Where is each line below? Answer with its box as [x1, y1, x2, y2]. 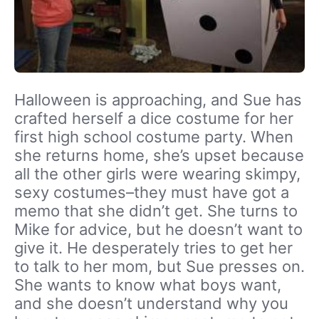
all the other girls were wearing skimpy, [14, 164, 300, 184]
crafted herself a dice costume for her [14, 109, 293, 128]
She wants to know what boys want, [14, 276, 281, 295]
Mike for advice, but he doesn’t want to [14, 220, 303, 239]
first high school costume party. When [14, 127, 293, 147]
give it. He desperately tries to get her [14, 239, 293, 258]
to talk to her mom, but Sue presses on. [14, 257, 305, 276]
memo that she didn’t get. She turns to [14, 202, 298, 221]
